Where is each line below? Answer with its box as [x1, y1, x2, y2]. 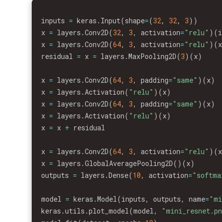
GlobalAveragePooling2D [85, 159, 173, 168]
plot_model [89, 206, 129, 216]
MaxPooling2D [128, 52, 177, 61]
